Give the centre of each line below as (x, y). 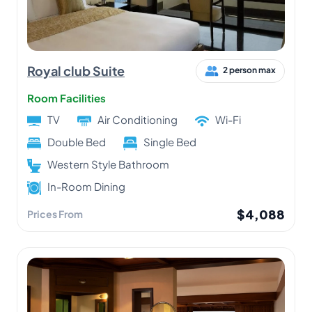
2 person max (249, 70)
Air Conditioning (138, 119)
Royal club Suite (76, 71)
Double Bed (77, 141)
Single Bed (170, 141)
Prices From (55, 213)
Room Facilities (67, 97)
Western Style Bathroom (108, 164)
